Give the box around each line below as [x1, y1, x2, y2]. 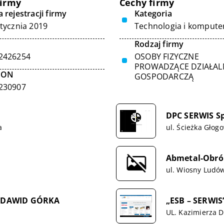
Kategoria [134, 8, 172, 19]
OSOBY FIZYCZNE [134, 51, 199, 62]
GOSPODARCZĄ [134, 71, 194, 82]
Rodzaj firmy [134, 38, 184, 49]
